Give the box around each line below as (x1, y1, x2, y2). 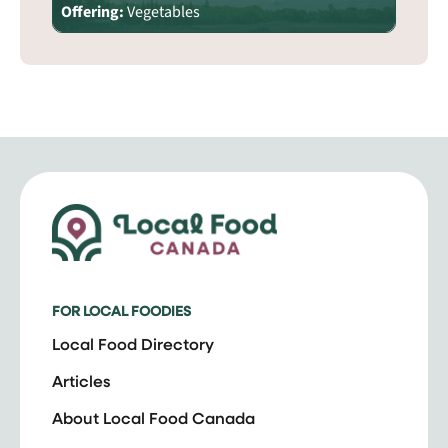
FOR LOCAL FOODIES (52, 301, 191, 321)
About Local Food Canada (52, 406, 255, 428)
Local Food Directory (52, 332, 214, 354)
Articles (52, 369, 111, 391)
